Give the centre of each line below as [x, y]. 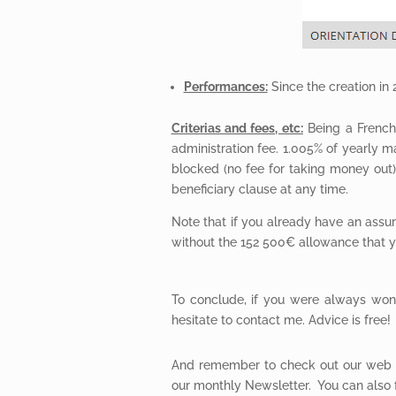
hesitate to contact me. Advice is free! [281, 320]
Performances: [225, 86]
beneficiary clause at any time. [259, 189]
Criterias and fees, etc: [237, 128]
